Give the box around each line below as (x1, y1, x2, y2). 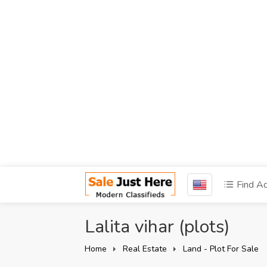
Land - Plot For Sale (183, 243, 259, 254)
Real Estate (123, 243, 167, 254)
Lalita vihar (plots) (85, 215, 230, 239)
